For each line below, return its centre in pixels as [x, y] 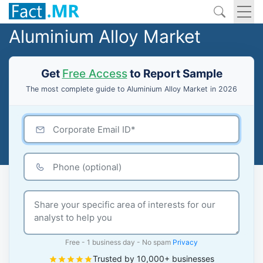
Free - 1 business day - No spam [119, 242]
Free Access [95, 74]
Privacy [185, 242]
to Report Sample [175, 74]
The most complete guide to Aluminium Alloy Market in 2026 [131, 89]
